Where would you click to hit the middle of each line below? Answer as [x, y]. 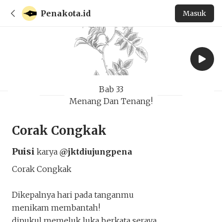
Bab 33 [111, 89]
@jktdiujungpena [96, 152]
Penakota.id [66, 13]
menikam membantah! [57, 208]
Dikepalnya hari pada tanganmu [73, 195]
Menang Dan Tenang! [111, 101]
